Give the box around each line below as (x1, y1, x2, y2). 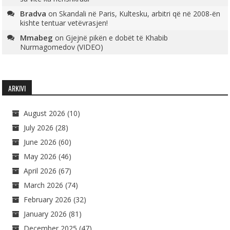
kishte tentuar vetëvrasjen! (20, 17, 108, 28)
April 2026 (24, 165, 57, 176)
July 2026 (24, 122, 54, 132)
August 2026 (24, 108, 66, 118)
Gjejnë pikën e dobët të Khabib (66, 32, 168, 43)
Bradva (20, 8, 47, 18)
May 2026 (24, 151, 57, 161)
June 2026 (24, 137, 57, 147)
